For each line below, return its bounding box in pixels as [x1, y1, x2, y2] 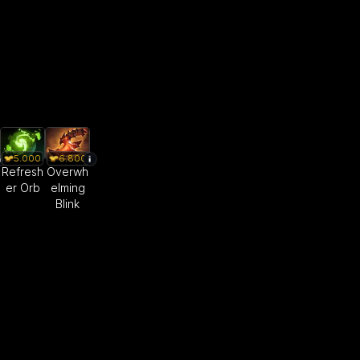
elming [50, 180, 85, 194]
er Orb [5, 180, 40, 194]
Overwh [47, 164, 88, 178]
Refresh [2, 164, 43, 178]
